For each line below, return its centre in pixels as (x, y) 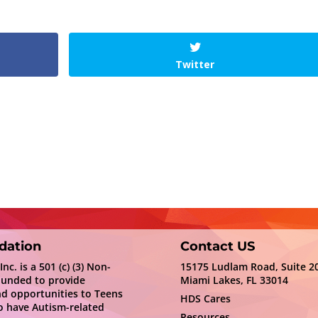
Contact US (217, 247)
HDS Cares (205, 299)
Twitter (195, 64)
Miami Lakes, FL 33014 (234, 280)
